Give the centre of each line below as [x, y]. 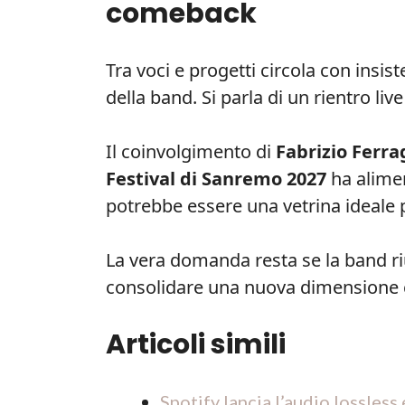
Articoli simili [196, 344]
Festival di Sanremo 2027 [216, 178]
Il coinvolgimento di [191, 151]
